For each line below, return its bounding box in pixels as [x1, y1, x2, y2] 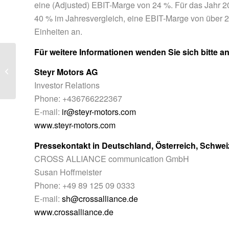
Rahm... [18, 76, 41, 86]
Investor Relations [34, 79, 100, 91]
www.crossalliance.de [34, 205, 113, 218]
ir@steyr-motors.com [62, 106, 136, 118]
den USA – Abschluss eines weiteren [18, 65, 128, 76]
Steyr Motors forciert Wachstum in [18, 55, 119, 65]
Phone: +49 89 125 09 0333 [34, 179, 135, 191]
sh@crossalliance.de [62, 192, 138, 204]
